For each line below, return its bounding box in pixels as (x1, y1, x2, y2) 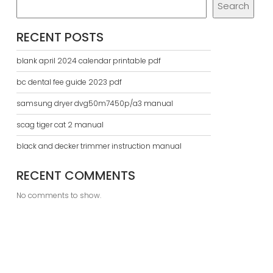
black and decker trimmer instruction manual (16, 141, 182, 151)
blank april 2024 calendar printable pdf (16, 55, 161, 66)
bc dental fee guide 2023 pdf (16, 77, 122, 87)
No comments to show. (16, 190, 101, 200)
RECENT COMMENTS (16, 167, 135, 184)
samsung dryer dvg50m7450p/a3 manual (16, 98, 173, 108)
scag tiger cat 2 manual (16, 119, 104, 130)
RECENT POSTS (16, 29, 104, 46)
